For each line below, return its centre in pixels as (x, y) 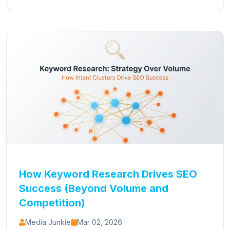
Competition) (52, 203)
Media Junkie (48, 222)
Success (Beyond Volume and (94, 188)
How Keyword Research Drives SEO (108, 174)
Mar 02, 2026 (100, 222)
